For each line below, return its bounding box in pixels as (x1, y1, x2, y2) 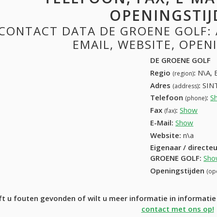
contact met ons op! (141, 204, 214, 214)
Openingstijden (150, 166, 207, 176)
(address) (172, 81, 199, 90)
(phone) (185, 94, 207, 103)
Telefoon (150, 93, 186, 103)
